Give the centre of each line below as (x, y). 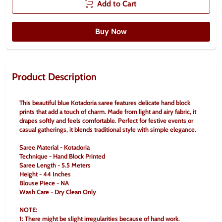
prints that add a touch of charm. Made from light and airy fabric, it (108, 111)
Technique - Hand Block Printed (62, 156)
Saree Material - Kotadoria (55, 147)
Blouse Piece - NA (44, 183)
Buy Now (111, 31)
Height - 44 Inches (45, 174)
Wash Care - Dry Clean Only (58, 192)
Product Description (54, 77)
